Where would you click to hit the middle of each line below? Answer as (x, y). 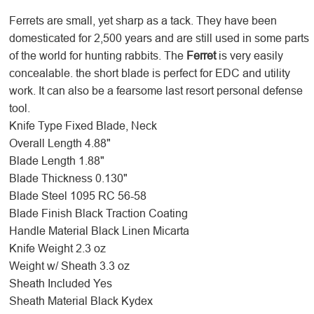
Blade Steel (38, 196)
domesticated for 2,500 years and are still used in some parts (159, 38)
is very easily (249, 56)
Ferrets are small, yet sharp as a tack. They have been (143, 21)
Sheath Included (49, 284)
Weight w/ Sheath (53, 266)
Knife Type (35, 126)
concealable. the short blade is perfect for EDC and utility (149, 73)
